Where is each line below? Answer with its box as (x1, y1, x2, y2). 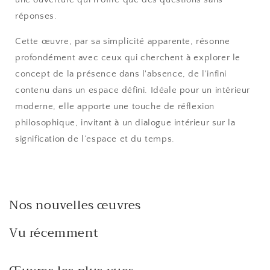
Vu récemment (9, 222, 99, 244)
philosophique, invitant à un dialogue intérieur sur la (15, 117, 236, 128)
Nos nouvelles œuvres (9, 195, 141, 216)
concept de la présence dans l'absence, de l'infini (15, 68, 227, 79)
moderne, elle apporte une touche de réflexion (15, 101, 215, 111)
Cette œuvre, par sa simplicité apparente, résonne (15, 36, 230, 46)
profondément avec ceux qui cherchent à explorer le (15, 52, 241, 63)
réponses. (15, 10, 57, 21)
